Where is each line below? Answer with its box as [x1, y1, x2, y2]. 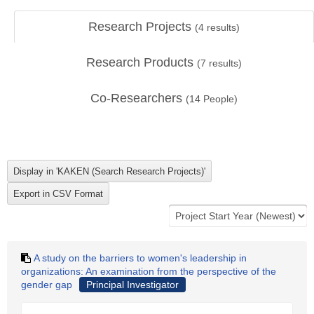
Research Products [86, 55, 197, 69]
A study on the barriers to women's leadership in [34, 252, 247, 264]
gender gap [21, 279, 72, 290]
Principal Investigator [86, 279, 179, 290]
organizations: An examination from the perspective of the [21, 266, 276, 277]
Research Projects [88, 20, 195, 34]
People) [200, 93, 238, 104]
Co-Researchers [90, 91, 186, 105]
